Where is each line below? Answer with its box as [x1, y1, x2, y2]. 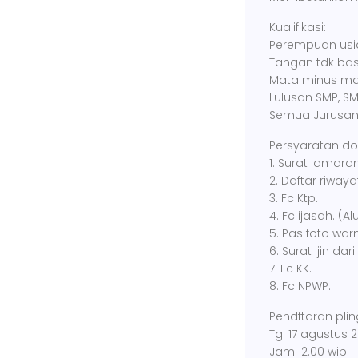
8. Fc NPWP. [269, 278, 331, 294]
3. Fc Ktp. [269, 190, 318, 206]
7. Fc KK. [269, 261, 312, 276]
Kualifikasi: [269, 19, 326, 35]
